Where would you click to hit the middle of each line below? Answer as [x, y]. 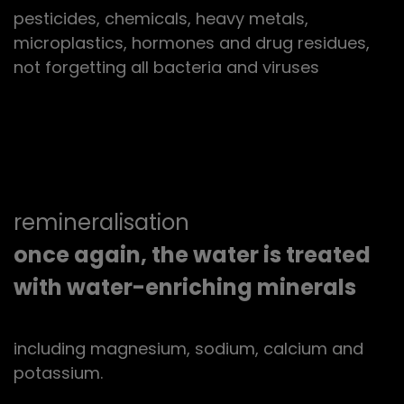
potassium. [58, 372]
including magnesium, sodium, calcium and [188, 348]
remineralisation [101, 222]
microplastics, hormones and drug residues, [192, 42]
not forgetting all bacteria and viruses [166, 67]
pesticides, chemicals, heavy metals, [161, 18]
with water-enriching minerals [185, 287]
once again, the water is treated [192, 254]
